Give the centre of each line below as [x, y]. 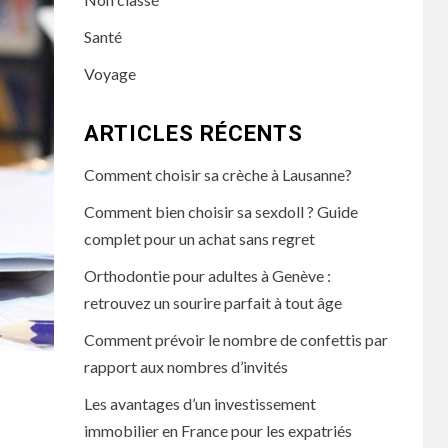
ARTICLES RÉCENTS [193, 133]
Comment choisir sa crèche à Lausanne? [217, 174]
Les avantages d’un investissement [199, 403]
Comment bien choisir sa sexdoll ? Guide [220, 211]
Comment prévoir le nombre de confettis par [235, 339]
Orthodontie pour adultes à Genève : [207, 275]
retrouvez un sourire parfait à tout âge [212, 302]
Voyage [109, 73]
